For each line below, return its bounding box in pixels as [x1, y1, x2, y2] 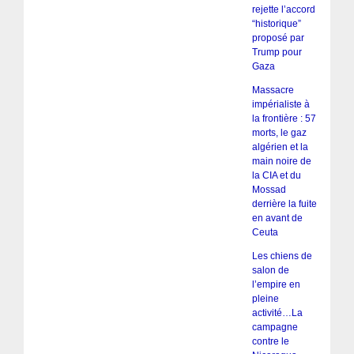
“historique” [251, 17, 301, 29]
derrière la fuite [251, 198, 317, 209]
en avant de [251, 212, 303, 224]
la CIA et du [251, 169, 301, 181]
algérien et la [251, 141, 308, 153]
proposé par [251, 32, 304, 43]
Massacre [251, 84, 294, 96]
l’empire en [251, 278, 300, 290]
